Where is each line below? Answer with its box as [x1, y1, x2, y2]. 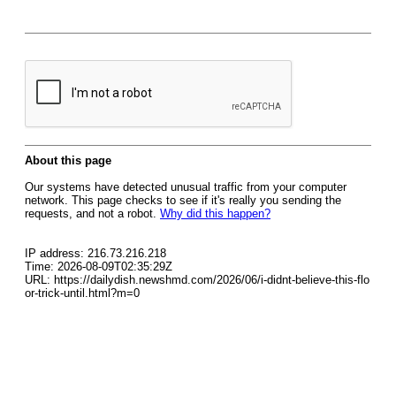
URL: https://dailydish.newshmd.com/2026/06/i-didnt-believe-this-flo [25, 273, 369, 286]
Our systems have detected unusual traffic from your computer [25, 180, 346, 194]
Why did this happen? [160, 207, 270, 220]
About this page [25, 154, 111, 167]
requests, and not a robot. [25, 207, 160, 220]
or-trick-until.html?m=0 [25, 286, 140, 300]
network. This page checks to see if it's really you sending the [25, 194, 341, 207]
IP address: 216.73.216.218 [25, 247, 166, 260]
